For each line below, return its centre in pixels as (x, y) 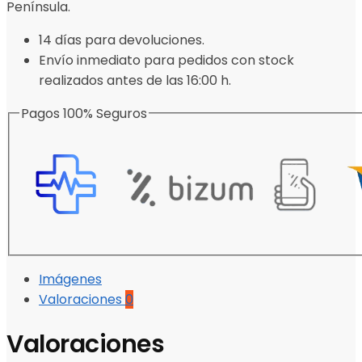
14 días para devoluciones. (122, 40)
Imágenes (70, 280)
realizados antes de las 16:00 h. (135, 80)
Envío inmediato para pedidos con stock (166, 60)
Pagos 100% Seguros (84, 113)
